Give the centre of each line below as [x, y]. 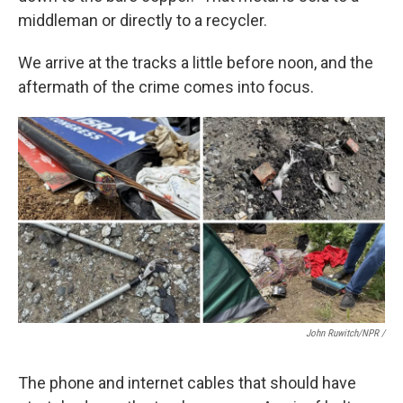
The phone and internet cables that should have [187, 383]
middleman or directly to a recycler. [143, 20]
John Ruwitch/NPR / [345, 334]
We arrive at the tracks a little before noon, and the [196, 63]
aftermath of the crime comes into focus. [166, 87]
